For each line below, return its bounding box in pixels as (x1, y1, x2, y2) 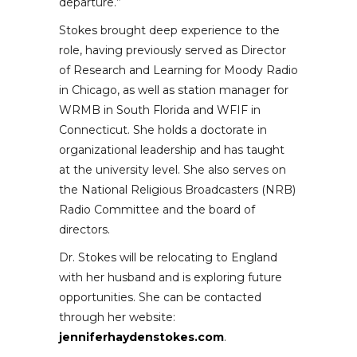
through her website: (59, 310, 175, 325)
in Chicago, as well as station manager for (59, 83, 288, 98)
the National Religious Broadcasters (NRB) (59, 182, 296, 198)
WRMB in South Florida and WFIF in (59, 103, 261, 118)
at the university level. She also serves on (59, 163, 286, 178)
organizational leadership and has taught (59, 143, 284, 158)
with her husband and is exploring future (59, 270, 282, 285)
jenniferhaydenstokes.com (59, 330, 224, 345)
